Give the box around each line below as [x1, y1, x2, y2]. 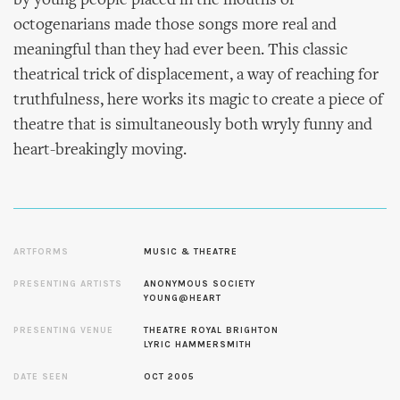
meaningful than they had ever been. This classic [13, 42, 347, 59]
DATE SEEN [13, 371, 69, 382]
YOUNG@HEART [144, 293, 222, 304]
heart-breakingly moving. [13, 142, 187, 159]
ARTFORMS [13, 246, 69, 257]
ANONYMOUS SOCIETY [144, 279, 256, 289]
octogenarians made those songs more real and [13, 17, 337, 34]
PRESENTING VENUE [13, 325, 113, 336]
